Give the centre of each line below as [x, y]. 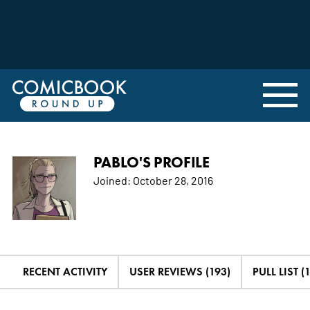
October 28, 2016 [172, 180]
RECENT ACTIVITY [65, 271]
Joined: [112, 180]
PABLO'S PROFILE [151, 162]
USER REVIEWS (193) [180, 271]
